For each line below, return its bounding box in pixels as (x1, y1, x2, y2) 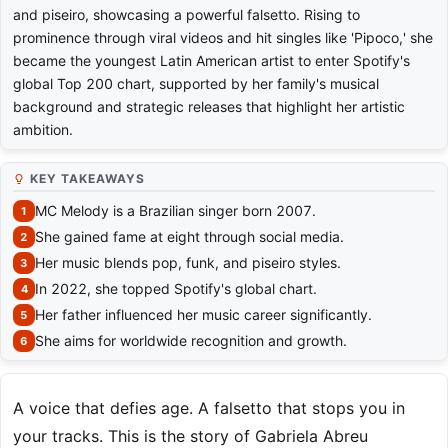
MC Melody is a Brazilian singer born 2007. (35, 202, 316, 220)
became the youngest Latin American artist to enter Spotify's (13, 52, 410, 70)
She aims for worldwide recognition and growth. (35, 332, 347, 350)
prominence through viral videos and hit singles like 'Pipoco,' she (13, 29, 433, 47)
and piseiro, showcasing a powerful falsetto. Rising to (13, 6, 360, 24)
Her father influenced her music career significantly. (35, 306, 372, 324)
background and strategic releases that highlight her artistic (13, 98, 405, 116)
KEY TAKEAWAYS (30, 171, 145, 187)
